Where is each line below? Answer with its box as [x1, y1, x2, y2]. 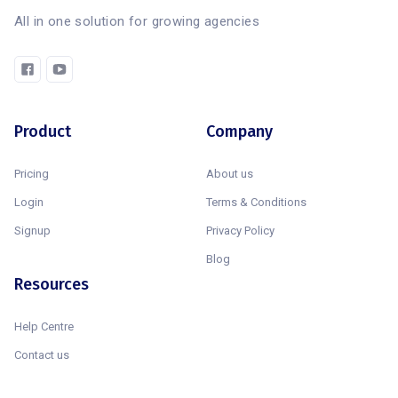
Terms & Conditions [206, 195, 306, 209]
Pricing [14, 166, 49, 180]
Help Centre [14, 319, 74, 333]
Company [206, 121, 273, 141]
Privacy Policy [206, 223, 275, 237]
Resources [14, 274, 89, 294]
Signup [14, 223, 51, 237]
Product [14, 121, 71, 141]
